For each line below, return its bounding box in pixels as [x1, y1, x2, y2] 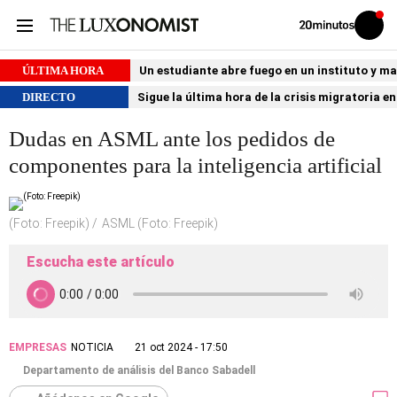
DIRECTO [22, 90, 75, 104]
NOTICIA [71, 341, 113, 354]
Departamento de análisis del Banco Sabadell [23, 364, 255, 377]
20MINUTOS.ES [299, 38, 362, 49]
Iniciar [368, 23, 392, 34]
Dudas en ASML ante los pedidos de [9, 127, 335, 151]
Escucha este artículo [27, 253, 175, 270]
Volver [299, 19, 323, 29]
